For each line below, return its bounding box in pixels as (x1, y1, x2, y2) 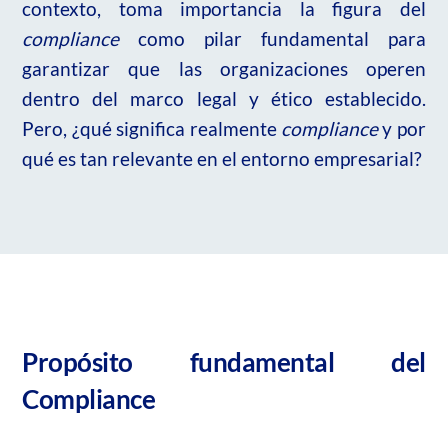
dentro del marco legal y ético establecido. (22, 86, 426, 110)
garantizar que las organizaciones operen (22, 56, 426, 80)
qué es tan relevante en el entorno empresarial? (22, 146, 423, 170)
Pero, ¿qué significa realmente (22, 116, 281, 140)
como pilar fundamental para (119, 26, 426, 50)
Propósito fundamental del (22, 346, 426, 377)
